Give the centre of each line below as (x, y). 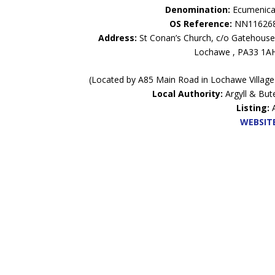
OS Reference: (201, 23)
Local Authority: (188, 93)
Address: (118, 37)
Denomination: (198, 9)
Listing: (253, 107)
